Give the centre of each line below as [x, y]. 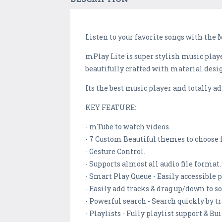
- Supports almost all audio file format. [153, 164]
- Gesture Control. [115, 152]
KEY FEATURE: [111, 108]
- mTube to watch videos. [128, 127]
